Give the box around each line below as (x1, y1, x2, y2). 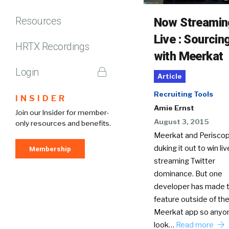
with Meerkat (153, 49, 223, 63)
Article (157, 72, 182, 80)
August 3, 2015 (153, 117, 209, 126)
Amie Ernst (153, 103, 194, 112)
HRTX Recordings (15, 40, 89, 53)
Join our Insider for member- (15, 108, 109, 117)
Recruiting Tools (153, 89, 213, 98)
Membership (29, 144, 71, 153)
